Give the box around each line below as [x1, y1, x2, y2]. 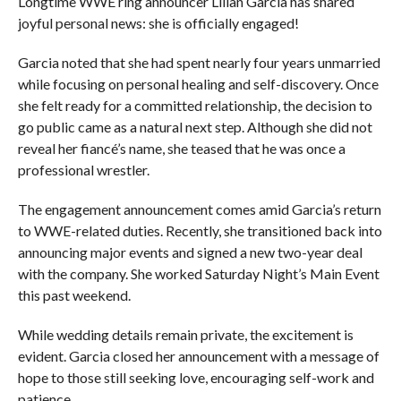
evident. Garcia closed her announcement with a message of [17, 347, 380, 364]
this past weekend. [17, 286, 131, 303]
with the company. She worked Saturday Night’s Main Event [17, 265, 380, 282]
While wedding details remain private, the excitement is [17, 326, 354, 343]
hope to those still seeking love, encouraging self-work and [17, 369, 374, 386]
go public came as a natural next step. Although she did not [17, 118, 372, 135]
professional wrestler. [17, 161, 149, 178]
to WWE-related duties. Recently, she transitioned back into [17, 222, 382, 239]
